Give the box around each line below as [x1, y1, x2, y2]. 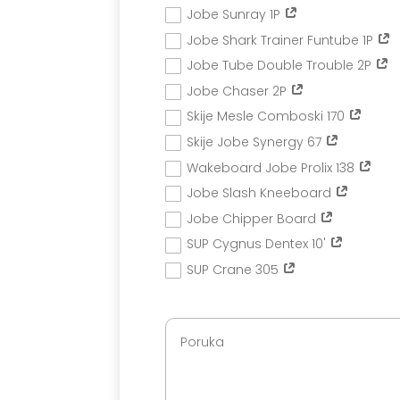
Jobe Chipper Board [187, 209, 321, 228]
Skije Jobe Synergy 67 [187, 133, 326, 152]
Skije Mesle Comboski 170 [187, 107, 349, 126]
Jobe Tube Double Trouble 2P [187, 56, 376, 75]
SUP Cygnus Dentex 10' [187, 235, 330, 254]
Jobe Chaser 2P [187, 81, 291, 100]
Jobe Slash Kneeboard [187, 184, 336, 203]
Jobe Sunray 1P [187, 5, 285, 24]
